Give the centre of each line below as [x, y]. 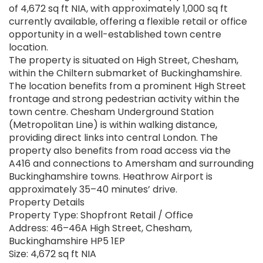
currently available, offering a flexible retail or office [128, 22]
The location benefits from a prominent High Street [127, 86]
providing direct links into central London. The [113, 138]
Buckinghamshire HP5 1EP [67, 241]
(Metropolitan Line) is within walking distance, [113, 125]
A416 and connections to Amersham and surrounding [131, 164]
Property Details [47, 203]
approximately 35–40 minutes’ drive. [93, 190]
